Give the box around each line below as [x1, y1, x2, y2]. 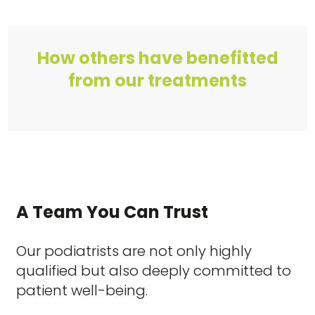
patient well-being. [16, 281, 148, 300]
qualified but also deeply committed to [16, 261, 292, 281]
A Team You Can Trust [16, 200, 209, 224]
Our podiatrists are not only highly [16, 241, 252, 261]
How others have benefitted [37, 46, 278, 70]
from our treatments [68, 69, 247, 92]
